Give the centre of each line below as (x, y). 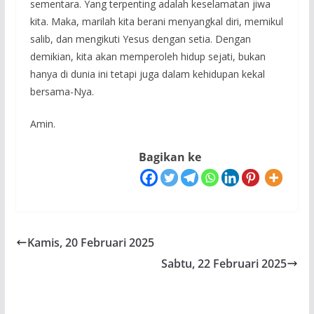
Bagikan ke (170, 157)
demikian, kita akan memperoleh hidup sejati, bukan (148, 56)
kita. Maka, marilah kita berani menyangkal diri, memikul (156, 21)
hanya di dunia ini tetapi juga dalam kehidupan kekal (147, 74)
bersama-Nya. (62, 91)
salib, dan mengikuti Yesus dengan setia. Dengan (140, 39)
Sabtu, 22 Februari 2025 (224, 263)
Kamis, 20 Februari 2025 (90, 242)
